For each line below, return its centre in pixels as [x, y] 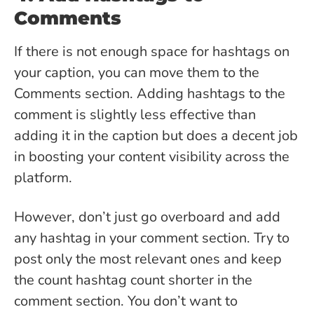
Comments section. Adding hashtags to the [150, 94]
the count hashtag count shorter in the [133, 280]
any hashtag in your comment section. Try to [152, 238]
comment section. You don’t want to [126, 301]
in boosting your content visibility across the [152, 157]
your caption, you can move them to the [137, 73]
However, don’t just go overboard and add [147, 217]
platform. [45, 178]
